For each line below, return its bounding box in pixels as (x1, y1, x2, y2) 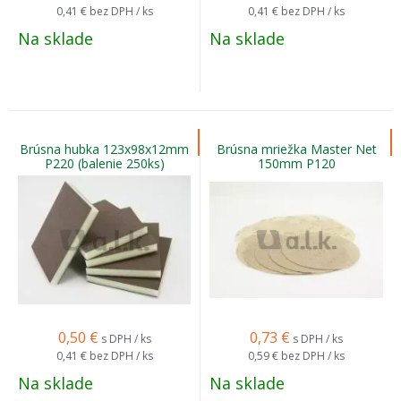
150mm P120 (257, 155, 336, 172)
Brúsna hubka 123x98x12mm (20, 141, 189, 158)
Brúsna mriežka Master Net (216, 141, 377, 158)
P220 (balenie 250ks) (44, 155, 165, 172)
